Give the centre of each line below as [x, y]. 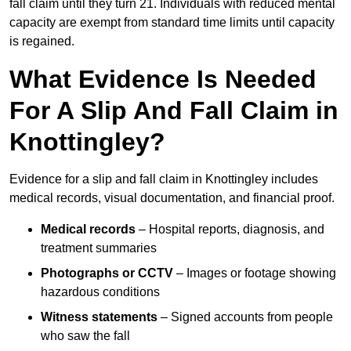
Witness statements [99, 317]
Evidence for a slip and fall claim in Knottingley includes [164, 179]
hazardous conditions [100, 292]
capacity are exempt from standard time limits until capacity [172, 23]
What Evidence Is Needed [163, 80]
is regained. [42, 42]
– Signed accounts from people [245, 317]
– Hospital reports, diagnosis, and [230, 230]
